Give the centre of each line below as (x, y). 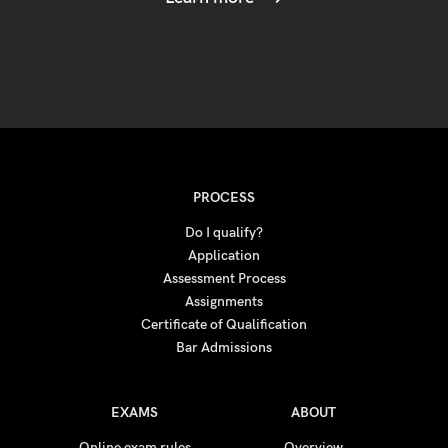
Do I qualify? (224, 232)
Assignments (224, 301)
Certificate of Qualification (224, 324)
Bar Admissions (224, 347)
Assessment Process (224, 278)
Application (224, 255)
